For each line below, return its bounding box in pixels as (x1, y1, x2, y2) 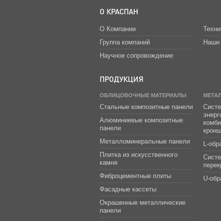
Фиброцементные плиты (99, 172, 171, 180)
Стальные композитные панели (99, 103, 193, 110)
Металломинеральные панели (99, 137, 190, 145)
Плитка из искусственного (99, 150, 178, 158)
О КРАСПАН (99, 6, 138, 16)
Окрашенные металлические (99, 198, 185, 206)
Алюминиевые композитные (99, 116, 183, 124)
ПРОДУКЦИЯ (99, 74, 144, 84)
